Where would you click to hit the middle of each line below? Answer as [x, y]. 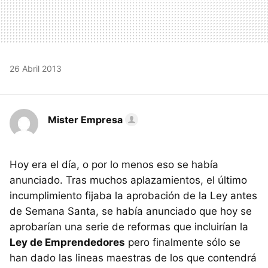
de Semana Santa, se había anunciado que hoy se [131, 211]
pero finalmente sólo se [183, 242]
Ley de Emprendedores [67, 242]
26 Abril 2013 [36, 68]
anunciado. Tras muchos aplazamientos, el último [128, 180]
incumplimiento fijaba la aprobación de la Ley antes [133, 195]
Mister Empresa [85, 119]
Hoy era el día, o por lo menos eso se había [114, 164]
